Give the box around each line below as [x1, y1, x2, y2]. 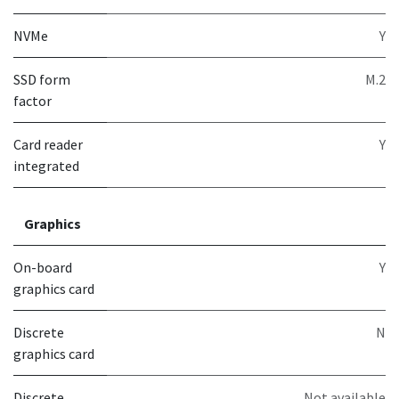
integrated [13, 157, 79, 175]
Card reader [13, 135, 83, 153]
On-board [13, 258, 72, 276]
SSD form [13, 70, 70, 88]
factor [13, 92, 52, 110]
